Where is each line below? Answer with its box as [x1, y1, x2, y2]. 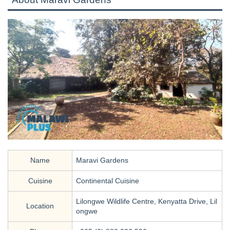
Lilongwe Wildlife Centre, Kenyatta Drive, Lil [76, 197, 217, 205]
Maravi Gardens [76, 156, 128, 164]
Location [26, 201, 54, 210]
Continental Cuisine [76, 176, 139, 185]
